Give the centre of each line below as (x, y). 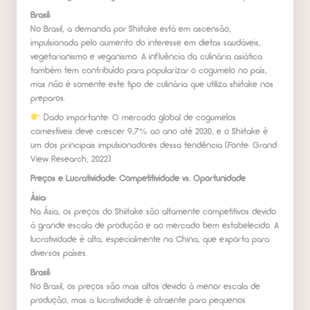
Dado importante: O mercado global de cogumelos (138, 118)
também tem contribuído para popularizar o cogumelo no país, (149, 71)
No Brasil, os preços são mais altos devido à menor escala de (145, 287)
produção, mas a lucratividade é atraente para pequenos (138, 301)
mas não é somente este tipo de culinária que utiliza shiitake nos (152, 85)
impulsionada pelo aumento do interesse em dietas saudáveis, (146, 44)
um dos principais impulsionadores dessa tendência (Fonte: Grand (154, 146)
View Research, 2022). (71, 160)
